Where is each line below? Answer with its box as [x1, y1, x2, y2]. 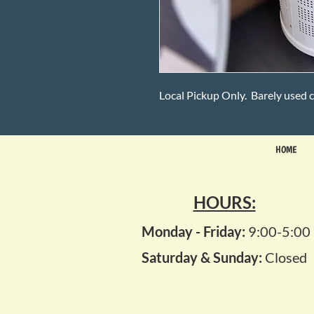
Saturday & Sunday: [142, 249, 262, 266]
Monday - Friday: [141, 223, 248, 240]
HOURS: [193, 192, 256, 212]
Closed [262, 249, 307, 266]
